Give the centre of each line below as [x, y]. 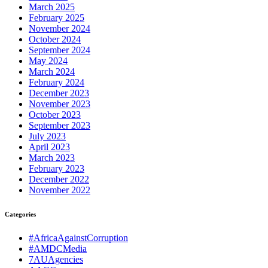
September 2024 [60, 50]
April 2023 [49, 147]
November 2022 [60, 190]
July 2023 [47, 136]
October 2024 [55, 39]
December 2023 [59, 93]
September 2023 [60, 126]
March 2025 [52, 7]
